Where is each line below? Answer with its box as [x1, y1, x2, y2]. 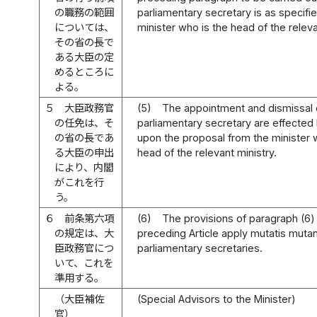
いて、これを [54, 256, 114, 269]
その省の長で [54, 35, 115, 48]
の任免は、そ [54, 116, 115, 129]
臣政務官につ [54, 241, 115, 254]
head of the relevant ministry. [137, 146, 277, 158]
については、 [54, 21, 115, 33]
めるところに [54, 65, 115, 78]
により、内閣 [54, 161, 114, 173]
